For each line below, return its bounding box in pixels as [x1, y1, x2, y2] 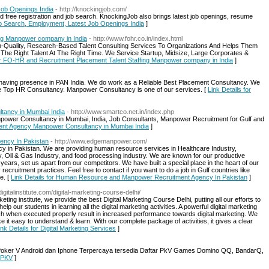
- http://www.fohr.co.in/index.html [89, 35, 183, 42]
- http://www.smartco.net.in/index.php [67, 108, 174, 115]
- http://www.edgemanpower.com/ [50, 138, 147, 145]
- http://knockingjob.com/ [55, 5, 127, 13]
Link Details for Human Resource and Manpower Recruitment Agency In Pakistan [11, 174, 247, 181]
